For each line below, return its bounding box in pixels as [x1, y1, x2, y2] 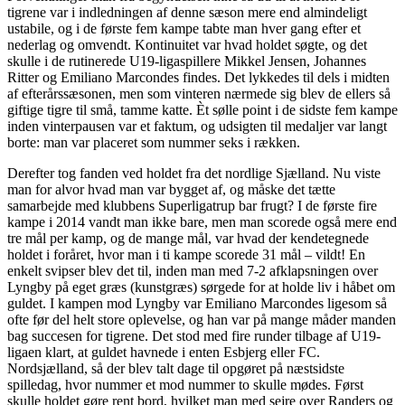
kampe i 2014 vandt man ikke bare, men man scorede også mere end [7, 214, 397, 231]
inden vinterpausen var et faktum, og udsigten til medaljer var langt [7, 118, 387, 135]
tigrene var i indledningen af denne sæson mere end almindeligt [7, 5, 367, 21]
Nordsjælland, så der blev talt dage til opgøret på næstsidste [7, 361, 344, 377]
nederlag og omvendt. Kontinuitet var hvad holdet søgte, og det [7, 37, 367, 53]
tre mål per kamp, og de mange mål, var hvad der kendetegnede [7, 231, 369, 247]
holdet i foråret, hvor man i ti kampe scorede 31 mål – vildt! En [7, 247, 365, 263]
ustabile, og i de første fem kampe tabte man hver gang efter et [7, 21, 361, 37]
